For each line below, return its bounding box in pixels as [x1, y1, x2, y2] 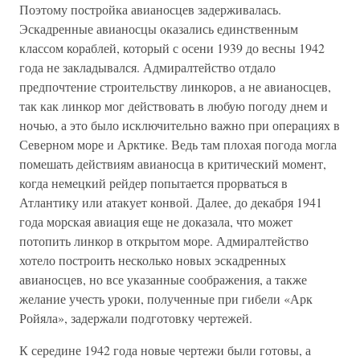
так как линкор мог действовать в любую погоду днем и [19, 97, 328, 114]
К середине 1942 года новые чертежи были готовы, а [19, 342, 311, 358]
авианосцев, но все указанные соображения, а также [19, 271, 307, 288]
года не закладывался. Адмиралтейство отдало [19, 59, 276, 76]
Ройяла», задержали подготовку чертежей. [19, 309, 252, 326]
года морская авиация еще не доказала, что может [19, 213, 292, 230]
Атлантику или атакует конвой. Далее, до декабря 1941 [19, 194, 322, 211]
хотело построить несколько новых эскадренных [19, 252, 286, 268]
